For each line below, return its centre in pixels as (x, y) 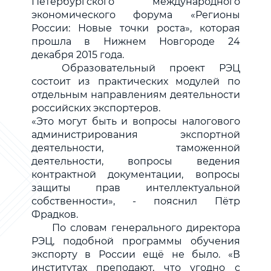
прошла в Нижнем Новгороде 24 (135, 42)
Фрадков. (54, 215)
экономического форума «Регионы (135, 15)
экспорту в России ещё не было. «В (135, 255)
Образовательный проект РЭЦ (151, 68)
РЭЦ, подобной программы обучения (135, 241)
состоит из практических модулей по (135, 82)
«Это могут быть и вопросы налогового (135, 122)
